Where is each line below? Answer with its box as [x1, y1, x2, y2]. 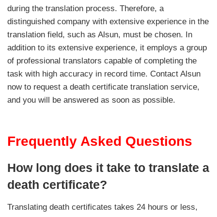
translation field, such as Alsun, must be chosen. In [7, 30, 192, 39]
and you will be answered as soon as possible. [7, 95, 175, 105]
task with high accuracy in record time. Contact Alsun [7, 69, 201, 78]
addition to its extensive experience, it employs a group [7, 43, 207, 52]
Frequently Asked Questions [7, 133, 192, 149]
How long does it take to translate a [7, 160, 209, 174]
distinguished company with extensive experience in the [7, 16, 209, 26]
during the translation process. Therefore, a [7, 3, 164, 13]
